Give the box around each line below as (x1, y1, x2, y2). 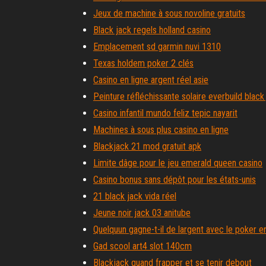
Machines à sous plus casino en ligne (93, 124, 229, 135)
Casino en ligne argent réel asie (93, 74, 208, 85)
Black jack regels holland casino (93, 24, 211, 36)
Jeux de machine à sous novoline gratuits (93, 8, 245, 19)
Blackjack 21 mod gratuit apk (93, 141, 201, 152)
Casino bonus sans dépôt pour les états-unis (93, 174, 256, 185)
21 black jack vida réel (93, 191, 176, 202)
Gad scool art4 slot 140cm (93, 240, 192, 252)
